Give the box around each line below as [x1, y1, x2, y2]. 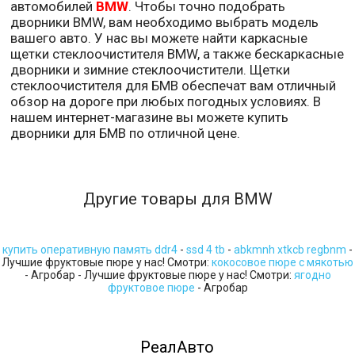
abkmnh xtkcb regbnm [234, 243, 346, 257]
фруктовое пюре [107, 281, 195, 295]
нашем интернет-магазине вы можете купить [10, 109, 289, 126]
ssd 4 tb [186, 243, 225, 257]
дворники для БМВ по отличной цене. [10, 125, 241, 142]
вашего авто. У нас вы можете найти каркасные [10, 30, 308, 47]
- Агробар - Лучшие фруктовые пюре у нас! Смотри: [24, 269, 294, 282]
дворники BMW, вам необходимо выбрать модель [10, 14, 319, 31]
